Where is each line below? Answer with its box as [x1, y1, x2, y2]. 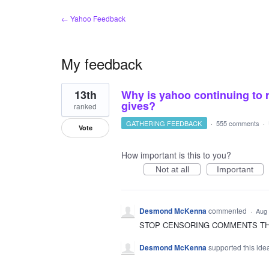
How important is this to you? [121, 149, 231, 161]
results [61, 89, 86, 101]
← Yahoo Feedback [61, 13, 125, 23]
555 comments [216, 118, 259, 128]
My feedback [61, 53, 142, 74]
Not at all [155, 165, 189, 174]
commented [208, 205, 249, 216]
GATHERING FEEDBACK [126, 118, 202, 128]
